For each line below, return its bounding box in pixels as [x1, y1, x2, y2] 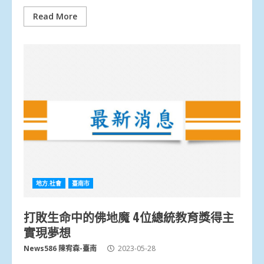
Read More [33, 10, 77, 22]
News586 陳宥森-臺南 [24, 243, 97, 253]
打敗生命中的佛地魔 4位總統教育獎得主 [24, 207, 234, 226]
